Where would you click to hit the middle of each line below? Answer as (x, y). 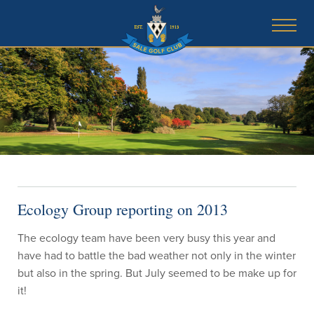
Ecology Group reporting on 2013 (123, 209)
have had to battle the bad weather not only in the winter (157, 255)
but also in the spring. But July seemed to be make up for (157, 273)
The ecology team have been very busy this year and (146, 238)
